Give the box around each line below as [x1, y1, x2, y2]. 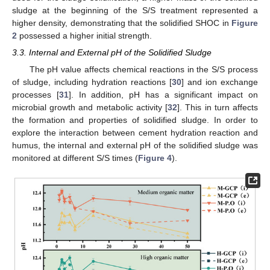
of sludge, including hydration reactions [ [12, 77, 172, 87]
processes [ [12, 89, 59, 99]
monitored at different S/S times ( [12, 152, 138, 163]
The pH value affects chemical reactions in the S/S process [29, 64, 258, 74]
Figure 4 [138, 152, 172, 163]
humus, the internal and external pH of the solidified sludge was [12, 140, 258, 150]
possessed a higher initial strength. [17, 30, 152, 40]
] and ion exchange [181, 77, 258, 87]
